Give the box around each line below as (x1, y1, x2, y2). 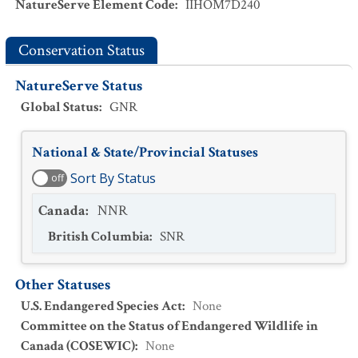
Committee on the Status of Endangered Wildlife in (21, 317, 318, 335)
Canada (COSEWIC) (21, 337, 135, 355)
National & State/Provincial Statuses (32, 143, 258, 161)
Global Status (21, 98, 99, 116)
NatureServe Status (15, 76, 142, 96)
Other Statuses (15, 275, 110, 295)
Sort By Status (70, 169, 156, 187)
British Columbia (48, 228, 149, 245)
